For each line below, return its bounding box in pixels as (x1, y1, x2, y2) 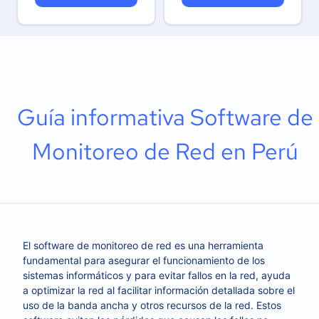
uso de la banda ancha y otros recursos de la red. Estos (23, 299, 281, 311)
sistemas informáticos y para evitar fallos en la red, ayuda (23, 269, 291, 281)
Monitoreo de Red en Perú (32, 136, 298, 167)
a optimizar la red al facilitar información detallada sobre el (23, 284, 295, 296)
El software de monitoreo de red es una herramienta (23, 239, 263, 251)
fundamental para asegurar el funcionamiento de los (23, 254, 265, 266)
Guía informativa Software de (17, 102, 313, 132)
